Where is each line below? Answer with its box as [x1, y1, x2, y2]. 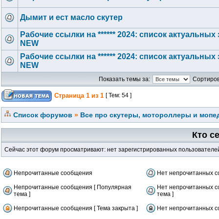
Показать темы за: [99, 76, 150, 83]
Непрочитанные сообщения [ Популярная [14, 184, 131, 191]
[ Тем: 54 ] [104, 92, 133, 99]
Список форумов [13, 111, 72, 119]
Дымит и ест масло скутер [20, 13, 123, 22]
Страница [52, 92, 86, 99]
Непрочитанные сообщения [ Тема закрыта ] [14, 205, 138, 212]
